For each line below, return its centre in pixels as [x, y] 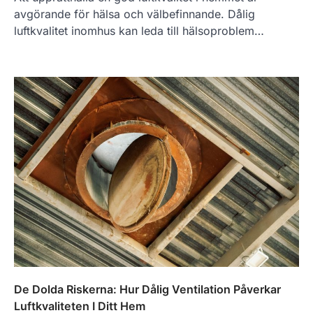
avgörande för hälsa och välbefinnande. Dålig [134, 14]
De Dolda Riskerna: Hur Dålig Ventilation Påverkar [147, 289]
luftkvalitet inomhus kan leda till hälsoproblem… [139, 31]
